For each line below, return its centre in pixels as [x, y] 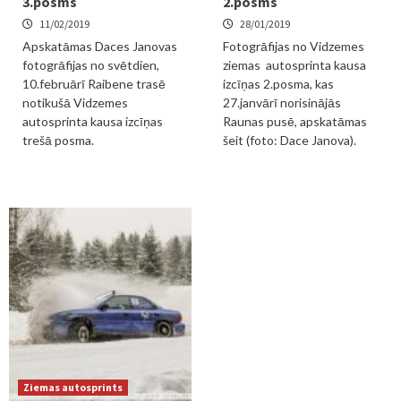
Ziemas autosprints [73, 387]
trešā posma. [58, 140]
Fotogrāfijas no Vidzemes [294, 46]
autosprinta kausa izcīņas [93, 121]
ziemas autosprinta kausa [294, 65]
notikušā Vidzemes [75, 102]
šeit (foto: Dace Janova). [290, 140]
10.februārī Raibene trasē [94, 84]
